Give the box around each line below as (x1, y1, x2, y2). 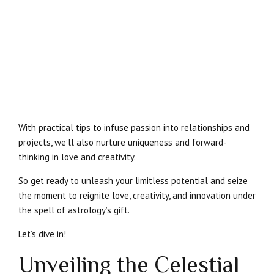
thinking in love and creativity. (18, 150, 136, 163)
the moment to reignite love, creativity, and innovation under (18, 189, 256, 201)
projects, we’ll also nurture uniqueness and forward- (18, 136, 227, 148)
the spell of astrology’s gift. (18, 204, 130, 216)
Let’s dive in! (18, 228, 66, 240)
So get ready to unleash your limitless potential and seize (18, 174, 248, 187)
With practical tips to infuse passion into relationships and (18, 121, 250, 133)
